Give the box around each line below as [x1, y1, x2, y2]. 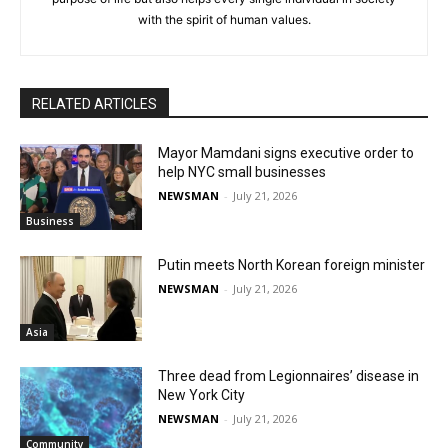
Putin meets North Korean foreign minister [158, 256, 426, 273]
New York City [158, 387, 246, 404]
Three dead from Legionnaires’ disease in [158, 368, 420, 385]
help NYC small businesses [158, 163, 327, 180]
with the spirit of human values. [137, 11, 311, 27]
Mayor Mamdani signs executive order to [158, 144, 415, 161]
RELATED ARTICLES [32, 95, 157, 112]
